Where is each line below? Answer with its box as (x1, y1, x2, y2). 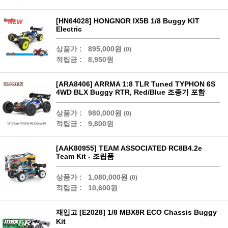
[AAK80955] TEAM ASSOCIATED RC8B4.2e (56, 144, 202, 153)
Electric (56, 25, 82, 34)
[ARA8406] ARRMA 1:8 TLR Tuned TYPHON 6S (56, 80, 215, 89)
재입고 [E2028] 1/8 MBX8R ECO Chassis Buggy (56, 208, 217, 217)
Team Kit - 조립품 (56, 152, 114, 161)
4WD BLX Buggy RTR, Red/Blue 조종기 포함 (56, 88, 205, 97)
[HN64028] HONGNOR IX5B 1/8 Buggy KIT (56, 17, 199, 25)
